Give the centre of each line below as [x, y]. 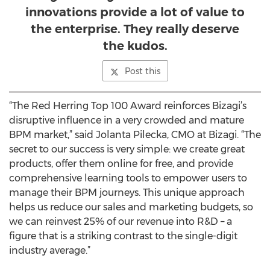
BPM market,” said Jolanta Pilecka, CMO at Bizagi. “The [135, 135]
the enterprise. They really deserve [135, 29]
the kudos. [135, 46]
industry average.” [50, 250]
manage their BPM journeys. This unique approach [127, 193]
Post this [142, 71]
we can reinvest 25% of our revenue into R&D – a [121, 221]
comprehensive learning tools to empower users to [128, 178]
